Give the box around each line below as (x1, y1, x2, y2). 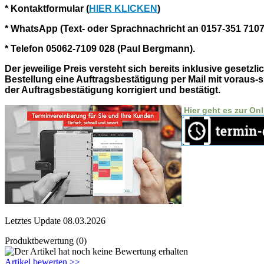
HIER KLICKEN (89, 3, 157, 14)
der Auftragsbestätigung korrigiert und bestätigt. (5, 84, 220, 95)
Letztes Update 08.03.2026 (5, 215, 105, 226)
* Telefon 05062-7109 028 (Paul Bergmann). (5, 43, 197, 54)
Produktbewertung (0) (5, 235, 87, 246)
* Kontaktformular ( (5, 3, 89, 14)
